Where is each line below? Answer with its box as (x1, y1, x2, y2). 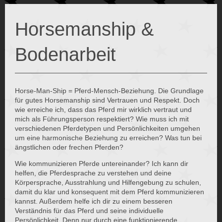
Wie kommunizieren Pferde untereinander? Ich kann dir (15, 159, 188, 167)
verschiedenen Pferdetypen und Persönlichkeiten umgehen (15, 124, 200, 132)
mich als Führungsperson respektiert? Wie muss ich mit (15, 114, 189, 123)
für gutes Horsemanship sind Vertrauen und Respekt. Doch (15, 96, 200, 104)
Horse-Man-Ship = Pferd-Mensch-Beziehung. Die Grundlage (15, 86, 204, 95)
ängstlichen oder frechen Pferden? (15, 143, 123, 151)
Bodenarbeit (15, 44, 116, 65)
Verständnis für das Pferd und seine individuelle (15, 206, 164, 215)
